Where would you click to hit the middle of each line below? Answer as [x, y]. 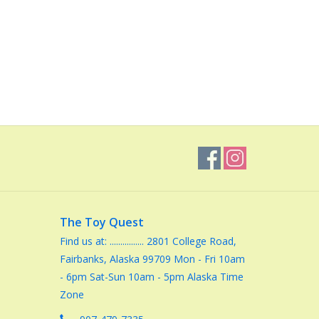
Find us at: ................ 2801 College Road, [148, 241]
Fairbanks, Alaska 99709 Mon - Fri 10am [152, 259]
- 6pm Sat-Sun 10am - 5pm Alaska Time [151, 277]
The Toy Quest [101, 222]
